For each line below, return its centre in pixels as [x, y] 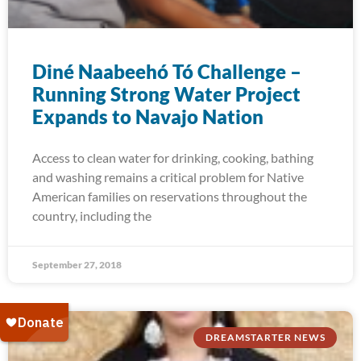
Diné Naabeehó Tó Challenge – [167, 71]
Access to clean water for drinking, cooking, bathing [173, 158]
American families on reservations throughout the [170, 196]
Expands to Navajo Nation [148, 116]
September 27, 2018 [77, 265]
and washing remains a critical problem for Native [168, 177]
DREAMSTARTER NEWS [265, 338]
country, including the [92, 216]
